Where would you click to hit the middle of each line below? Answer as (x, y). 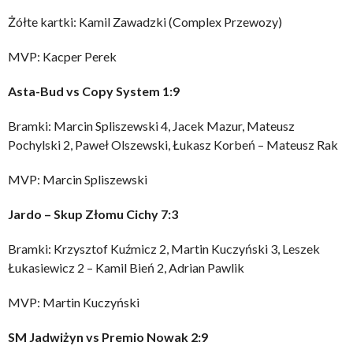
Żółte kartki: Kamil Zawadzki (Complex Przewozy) (145, 21)
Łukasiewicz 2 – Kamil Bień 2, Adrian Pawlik (126, 267)
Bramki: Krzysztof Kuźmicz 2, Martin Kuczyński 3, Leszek (164, 248)
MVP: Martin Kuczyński (74, 302)
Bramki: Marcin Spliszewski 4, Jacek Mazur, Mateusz (151, 125)
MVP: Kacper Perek (62, 56)
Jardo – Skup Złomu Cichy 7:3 (93, 214)
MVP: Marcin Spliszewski (78, 179)
